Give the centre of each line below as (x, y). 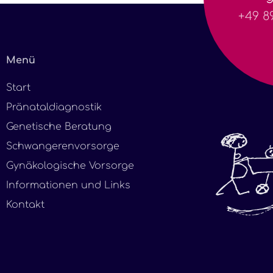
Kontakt (25, 204)
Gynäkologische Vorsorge (70, 165)
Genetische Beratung (59, 126)
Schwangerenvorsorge (63, 146)
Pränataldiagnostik (54, 107)
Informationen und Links (68, 185)
